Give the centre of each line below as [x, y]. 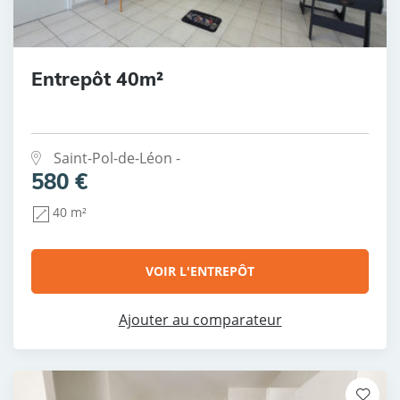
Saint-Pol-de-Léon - [117, 158]
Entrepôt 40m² [97, 79]
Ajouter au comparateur [200, 319]
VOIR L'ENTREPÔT [200, 271]
